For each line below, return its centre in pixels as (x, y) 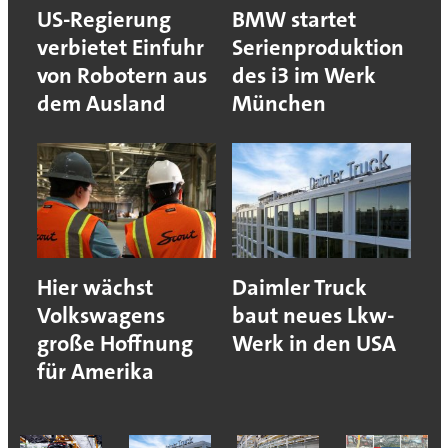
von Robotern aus (121, 76)
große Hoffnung (114, 344)
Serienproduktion (318, 48)
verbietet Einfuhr (120, 48)
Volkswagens (100, 316)
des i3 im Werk (304, 76)
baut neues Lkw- (313, 316)
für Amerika (95, 372)
